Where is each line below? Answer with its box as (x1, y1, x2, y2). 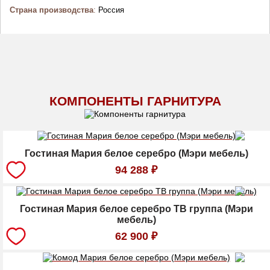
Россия (96, 5, 124, 14)
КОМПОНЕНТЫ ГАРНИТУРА (49, 93, 221, 108)
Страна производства (10, 5, 93, 14)
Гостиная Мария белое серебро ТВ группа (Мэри (19, 203, 253, 214)
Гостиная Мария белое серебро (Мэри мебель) (24, 148, 248, 159)
